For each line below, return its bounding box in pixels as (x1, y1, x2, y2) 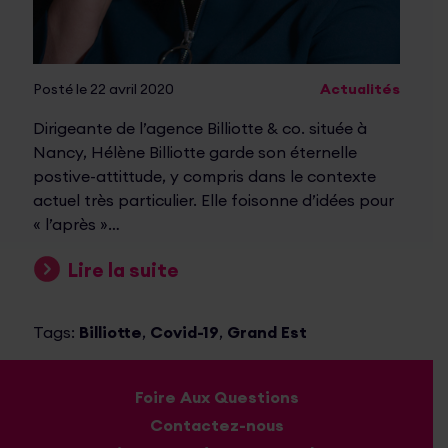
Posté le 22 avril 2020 (33, 79, 175, 98)
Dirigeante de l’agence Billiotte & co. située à (33, 117, 368, 138)
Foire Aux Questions (134, 386, 299, 407)
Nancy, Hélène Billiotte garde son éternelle (33, 141, 358, 162)
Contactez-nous (149, 414, 284, 435)
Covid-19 (150, 322, 220, 343)
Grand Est (227, 322, 308, 343)
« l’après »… (33, 213, 121, 234)
